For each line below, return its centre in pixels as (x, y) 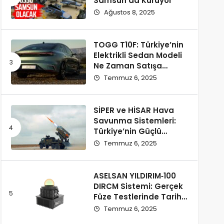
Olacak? (110, 87)
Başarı (106, 207)
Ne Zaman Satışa (127, 66)
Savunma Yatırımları (134, 142)
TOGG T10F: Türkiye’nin (138, 45)
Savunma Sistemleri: (134, 121)
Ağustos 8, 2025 (128, 12)
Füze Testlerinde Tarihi (138, 197)
